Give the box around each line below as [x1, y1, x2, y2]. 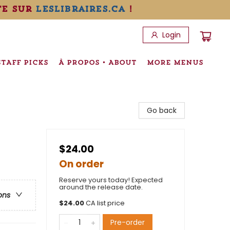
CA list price [86, 199, 125, 207]
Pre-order [110, 217, 145, 227]
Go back [147, 105, 177, 116]
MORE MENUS [147, 58, 203, 66]
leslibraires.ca [35, 4, 125, 14]
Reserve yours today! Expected [59, 175, 163, 185]
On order [59, 157, 104, 171]
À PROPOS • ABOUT [59, 58, 137, 66]
